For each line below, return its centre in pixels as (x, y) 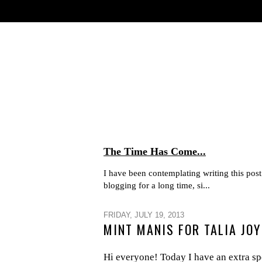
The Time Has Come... (155, 151)
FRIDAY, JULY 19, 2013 (144, 215)
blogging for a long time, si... (157, 185)
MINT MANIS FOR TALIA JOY (182, 229)
